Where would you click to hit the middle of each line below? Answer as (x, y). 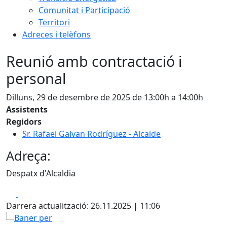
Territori (54, 22)
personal (36, 78)
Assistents (27, 109)
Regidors (24, 122)
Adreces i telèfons (56, 34)
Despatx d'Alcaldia (41, 173)
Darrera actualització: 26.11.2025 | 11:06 (83, 206)
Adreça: (28, 156)
